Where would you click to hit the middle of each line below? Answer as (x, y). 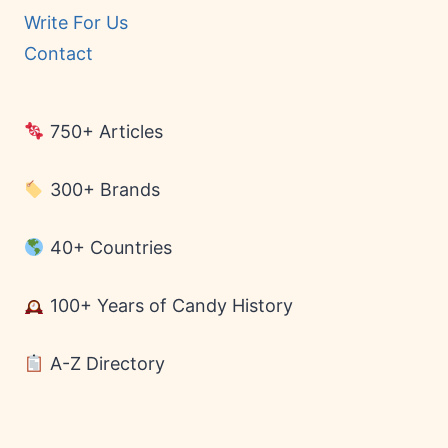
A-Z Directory (104, 363)
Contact (58, 54)
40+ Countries (108, 247)
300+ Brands (102, 189)
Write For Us (76, 22)
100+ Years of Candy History (168, 305)
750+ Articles (103, 131)
